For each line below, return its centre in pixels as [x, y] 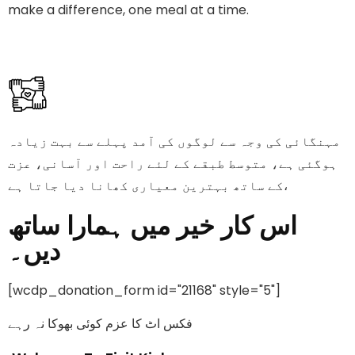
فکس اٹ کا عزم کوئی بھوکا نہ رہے [100, 324]
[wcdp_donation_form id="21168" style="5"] [144, 290]
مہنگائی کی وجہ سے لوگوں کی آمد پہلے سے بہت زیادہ [174, 141]
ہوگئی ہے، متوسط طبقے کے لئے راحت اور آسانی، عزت [173, 164]
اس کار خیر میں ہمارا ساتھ [153, 225]
